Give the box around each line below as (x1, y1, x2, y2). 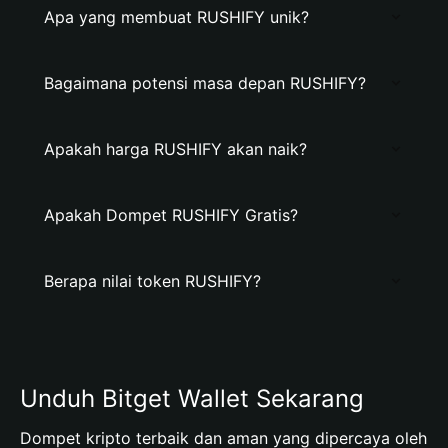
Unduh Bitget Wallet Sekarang (20, 384, 364, 413)
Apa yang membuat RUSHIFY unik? (44, 7, 309, 27)
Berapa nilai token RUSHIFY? (44, 271, 261, 291)
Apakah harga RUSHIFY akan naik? (44, 139, 307, 159)
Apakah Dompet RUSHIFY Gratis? (44, 205, 298, 225)
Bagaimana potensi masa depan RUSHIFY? (44, 73, 366, 93)
